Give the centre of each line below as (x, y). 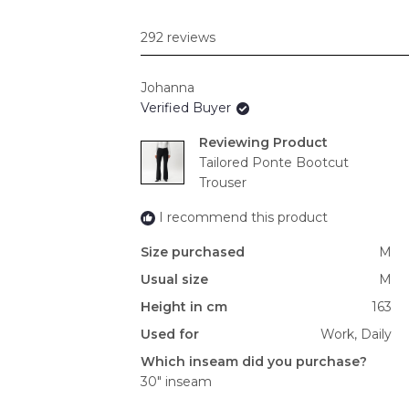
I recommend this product (243, 218)
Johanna (168, 88)
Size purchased (193, 252)
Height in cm (184, 307)
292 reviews (178, 38)
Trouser (223, 183)
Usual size (174, 280)
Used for (170, 335)
